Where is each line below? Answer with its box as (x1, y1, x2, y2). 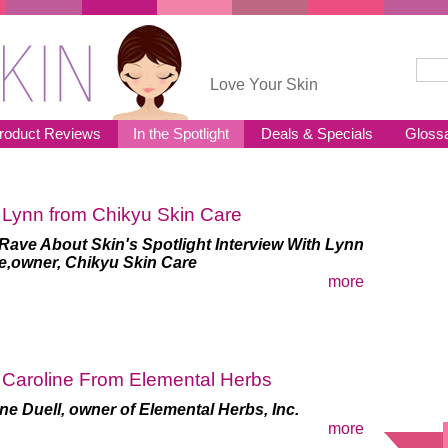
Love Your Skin (210, 76, 318, 93)
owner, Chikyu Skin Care (11, 254, 197, 271)
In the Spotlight (133, 125, 229, 142)
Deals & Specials (261, 125, 373, 142)
